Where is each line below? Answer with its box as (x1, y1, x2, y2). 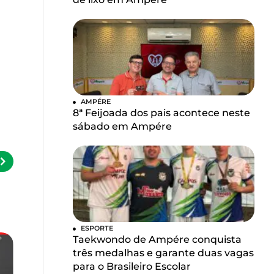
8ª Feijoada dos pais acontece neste (73, 107, 251, 119)
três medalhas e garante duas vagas (73, 247, 254, 259)
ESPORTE (81, 224, 114, 233)
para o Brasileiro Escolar (73, 261, 191, 273)
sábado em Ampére (73, 120, 172, 133)
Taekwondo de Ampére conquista (73, 234, 242, 246)
